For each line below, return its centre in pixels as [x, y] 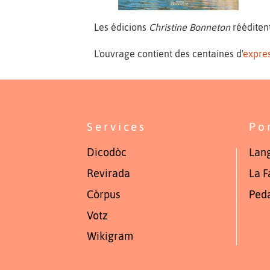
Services [117, 126]
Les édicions [122, 27]
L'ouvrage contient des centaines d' [169, 54]
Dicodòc [107, 153]
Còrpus [104, 194]
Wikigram [110, 237]
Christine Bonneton [190, 27]
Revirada [109, 174]
